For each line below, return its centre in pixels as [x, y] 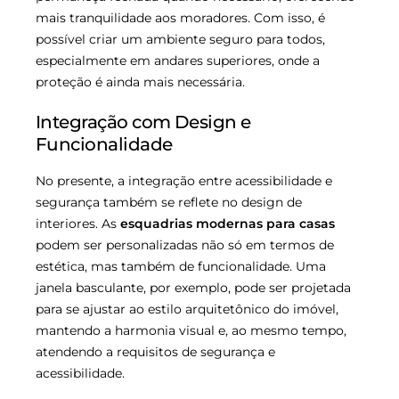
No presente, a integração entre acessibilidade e [184, 181]
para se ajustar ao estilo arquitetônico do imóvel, [187, 309]
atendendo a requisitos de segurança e [155, 352]
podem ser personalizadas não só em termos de [185, 245]
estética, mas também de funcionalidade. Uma [181, 267]
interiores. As [78, 224]
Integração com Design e [143, 122]
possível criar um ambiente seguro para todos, [180, 40]
